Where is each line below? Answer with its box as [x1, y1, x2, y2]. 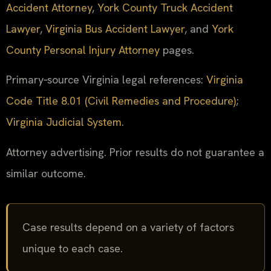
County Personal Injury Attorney [6, 42, 160, 57]
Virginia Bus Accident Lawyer [45, 21, 184, 36]
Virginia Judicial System [6, 115, 122, 129]
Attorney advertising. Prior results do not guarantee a [6, 145, 264, 159]
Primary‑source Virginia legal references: [6, 73, 206, 87]
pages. [160, 42, 194, 57]
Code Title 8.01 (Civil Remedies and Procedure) [6, 94, 236, 108]
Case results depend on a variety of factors [22, 220, 234, 234]
